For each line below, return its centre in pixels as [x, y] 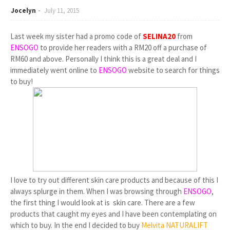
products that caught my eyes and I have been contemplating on [113, 214]
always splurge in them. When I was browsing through [97, 191]
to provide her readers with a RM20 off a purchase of [123, 47]
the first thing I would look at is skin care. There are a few [103, 203]
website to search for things [174, 70]
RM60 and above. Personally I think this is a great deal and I [103, 59]
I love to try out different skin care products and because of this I [114, 180]
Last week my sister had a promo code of [76, 36]
